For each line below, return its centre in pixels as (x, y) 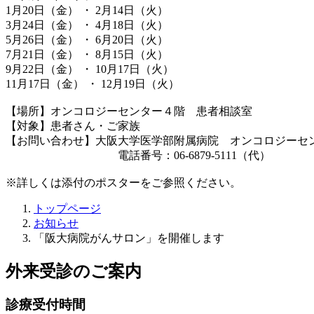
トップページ (67, 208)
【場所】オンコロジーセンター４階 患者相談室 (129, 111)
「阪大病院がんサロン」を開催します (129, 238)
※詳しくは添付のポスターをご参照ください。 (123, 182)
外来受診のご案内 (74, 271)
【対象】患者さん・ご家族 (73, 125)
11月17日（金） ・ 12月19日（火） (93, 83)
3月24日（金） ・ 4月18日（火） (87, 25)
